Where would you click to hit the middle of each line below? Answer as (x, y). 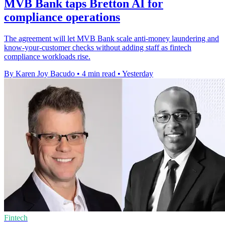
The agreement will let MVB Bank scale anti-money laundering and (111, 38)
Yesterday (138, 73)
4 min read (99, 73)
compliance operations (62, 17)
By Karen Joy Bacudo (39, 73)
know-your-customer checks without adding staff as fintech (98, 47)
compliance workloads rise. (47, 56)
